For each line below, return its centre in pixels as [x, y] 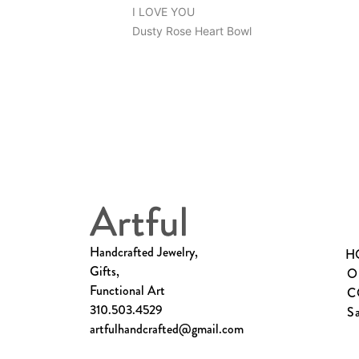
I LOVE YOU [163, 12]
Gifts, [105, 271]
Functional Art [127, 290]
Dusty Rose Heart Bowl [192, 31]
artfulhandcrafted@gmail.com [167, 329]
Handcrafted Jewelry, [144, 252]
